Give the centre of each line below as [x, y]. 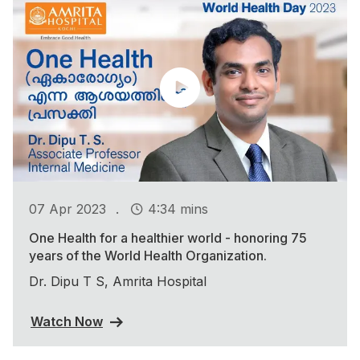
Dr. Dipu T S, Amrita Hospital [118, 282]
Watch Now [67, 322]
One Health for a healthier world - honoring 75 [168, 238]
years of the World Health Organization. [148, 256]
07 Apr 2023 [67, 209]
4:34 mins [178, 209]
